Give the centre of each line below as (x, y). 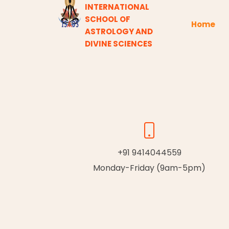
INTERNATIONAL (117, 7)
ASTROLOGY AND (119, 31)
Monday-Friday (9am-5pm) (149, 168)
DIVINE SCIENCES (118, 43)
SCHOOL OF (107, 19)
